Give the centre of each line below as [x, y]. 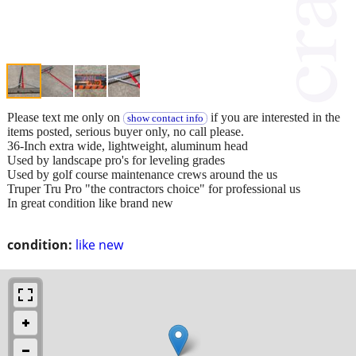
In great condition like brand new [90, 203]
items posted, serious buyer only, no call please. [126, 131]
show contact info [165, 118]
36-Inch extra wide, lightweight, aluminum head [128, 145]
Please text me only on [65, 117]
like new [99, 244]
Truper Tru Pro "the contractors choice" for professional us [154, 188]
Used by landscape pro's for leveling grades [116, 160]
